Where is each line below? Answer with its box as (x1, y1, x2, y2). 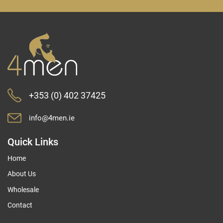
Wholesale (7, 185, 39, 194)
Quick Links (7, 136, 58, 148)
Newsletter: (9, 20, 45, 28)
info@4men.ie (29, 113, 75, 122)
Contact (7, 201, 32, 210)
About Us (7, 170, 36, 178)
